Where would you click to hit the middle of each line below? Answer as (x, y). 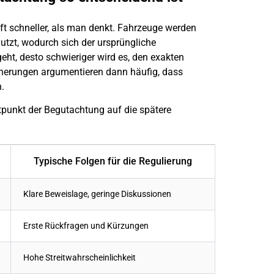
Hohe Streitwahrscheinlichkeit (80, 258)
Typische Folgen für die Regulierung (113, 161)
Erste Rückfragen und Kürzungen (86, 226)
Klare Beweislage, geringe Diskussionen (97, 194)
